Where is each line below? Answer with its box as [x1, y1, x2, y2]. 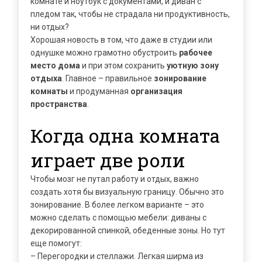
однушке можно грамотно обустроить [30, 48, 179, 57]
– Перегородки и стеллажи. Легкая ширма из [30, 251, 204, 261]
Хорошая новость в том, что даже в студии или [30, 35, 212, 44]
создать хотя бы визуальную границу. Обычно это [30, 187, 224, 196]
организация [130, 87, 182, 96]
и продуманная [68, 87, 130, 96]
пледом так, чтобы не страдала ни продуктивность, [30, 9, 230, 19]
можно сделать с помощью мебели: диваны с [30, 213, 206, 222]
